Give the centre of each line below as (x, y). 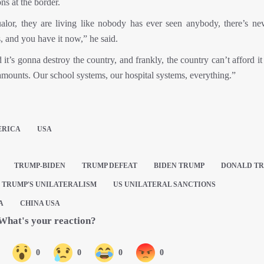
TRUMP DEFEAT (109, 166)
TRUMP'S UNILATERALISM (49, 184)
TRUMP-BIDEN (39, 166)
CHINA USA (40, 203)
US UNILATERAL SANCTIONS (164, 184)
